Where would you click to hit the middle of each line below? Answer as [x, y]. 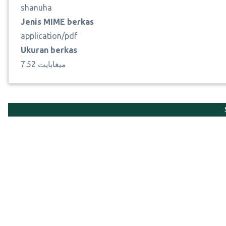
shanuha [36, 8]
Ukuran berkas [49, 50]
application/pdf [49, 36]
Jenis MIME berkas [57, 22]
